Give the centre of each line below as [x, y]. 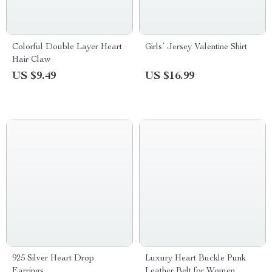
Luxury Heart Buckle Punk [195, 259]
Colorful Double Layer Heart [67, 47]
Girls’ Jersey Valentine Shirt [196, 47]
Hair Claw [31, 60]
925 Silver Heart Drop [53, 259]
